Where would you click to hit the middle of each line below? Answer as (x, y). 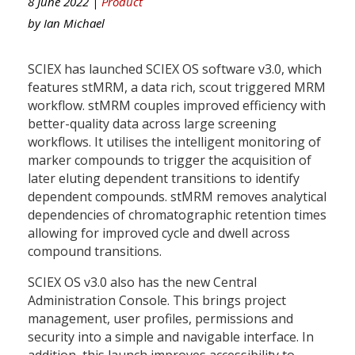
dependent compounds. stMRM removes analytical (177, 196)
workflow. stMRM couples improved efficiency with (177, 105)
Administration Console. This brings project (157, 300)
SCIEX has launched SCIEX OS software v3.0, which (175, 69)
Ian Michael (74, 23)
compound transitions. (95, 251)
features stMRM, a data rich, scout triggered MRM (177, 87)
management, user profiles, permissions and (160, 318)
